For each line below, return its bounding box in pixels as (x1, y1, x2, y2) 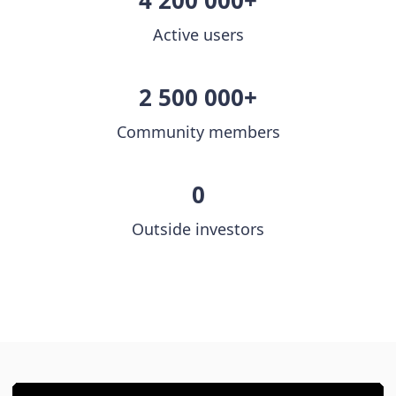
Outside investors (132, 218, 264, 240)
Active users (152, 24, 244, 46)
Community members (116, 121, 280, 143)
